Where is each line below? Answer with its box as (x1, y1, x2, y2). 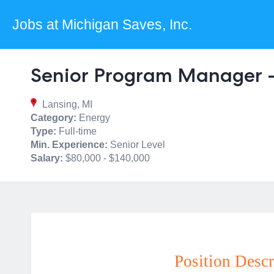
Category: (31, 113, 76, 123)
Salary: (31, 153, 63, 163)
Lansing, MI (40, 99, 92, 109)
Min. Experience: (31, 139, 108, 150)
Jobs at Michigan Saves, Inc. (12, 17, 192, 32)
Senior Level (108, 139, 165, 150)
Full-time (56, 126, 97, 136)
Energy (76, 113, 110, 123)
